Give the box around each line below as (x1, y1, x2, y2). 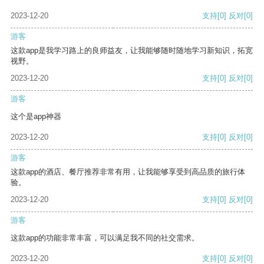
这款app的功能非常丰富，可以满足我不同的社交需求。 (11, 233, 199, 243)
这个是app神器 (11, 112, 61, 121)
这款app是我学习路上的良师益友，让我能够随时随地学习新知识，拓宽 (11, 46, 253, 55)
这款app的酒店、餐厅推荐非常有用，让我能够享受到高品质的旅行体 (11, 167, 245, 177)
